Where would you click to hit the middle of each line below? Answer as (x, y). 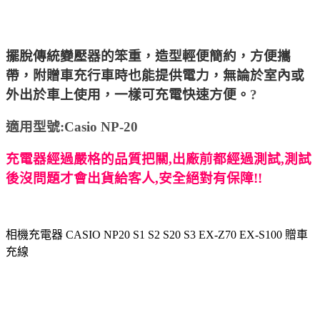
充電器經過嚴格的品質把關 (87, 159)
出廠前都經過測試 (226, 159)
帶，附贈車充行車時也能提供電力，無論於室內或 (155, 75)
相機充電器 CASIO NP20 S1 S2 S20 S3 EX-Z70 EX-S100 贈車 (157, 234)
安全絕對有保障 (206, 178)
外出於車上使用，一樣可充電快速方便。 (128, 94)
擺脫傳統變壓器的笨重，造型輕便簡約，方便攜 (148, 56)
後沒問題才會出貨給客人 (80, 178)
